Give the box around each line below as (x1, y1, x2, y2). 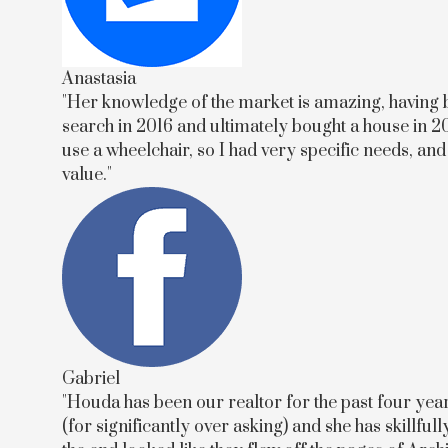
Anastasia (62, 68, 136, 90)
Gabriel (62, 368, 120, 390)
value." (62, 164, 112, 186)
